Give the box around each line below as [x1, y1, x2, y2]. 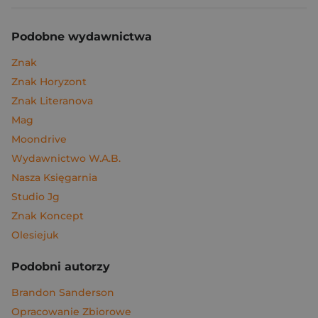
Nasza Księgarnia [11, 171, 97, 184]
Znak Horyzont [11, 75, 87, 88]
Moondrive [11, 133, 67, 146]
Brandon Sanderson [11, 286, 114, 299]
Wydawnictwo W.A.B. [11, 152, 121, 165]
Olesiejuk [11, 229, 59, 241]
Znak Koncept [11, 209, 84, 222]
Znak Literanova [11, 94, 93, 107]
